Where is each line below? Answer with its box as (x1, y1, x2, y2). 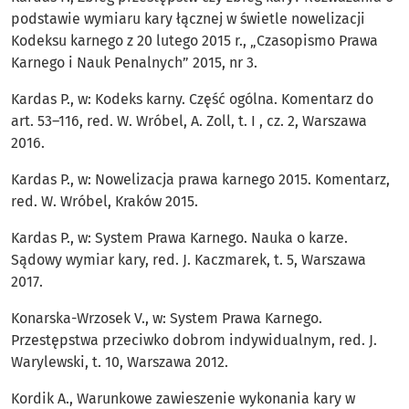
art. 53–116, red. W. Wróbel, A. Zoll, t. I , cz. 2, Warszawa (11, 112, 367, 131)
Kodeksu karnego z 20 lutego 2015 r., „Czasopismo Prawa (11, 32, 378, 50)
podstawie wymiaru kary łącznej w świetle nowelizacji (11, 10, 365, 28)
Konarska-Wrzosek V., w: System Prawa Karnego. (11, 309, 322, 328)
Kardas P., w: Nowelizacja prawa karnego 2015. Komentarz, (11, 171, 390, 189)
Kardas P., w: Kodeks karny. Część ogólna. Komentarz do (11, 90, 373, 109)
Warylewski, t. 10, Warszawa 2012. (11, 353, 228, 372)
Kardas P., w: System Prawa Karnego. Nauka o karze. (11, 229, 348, 247)
